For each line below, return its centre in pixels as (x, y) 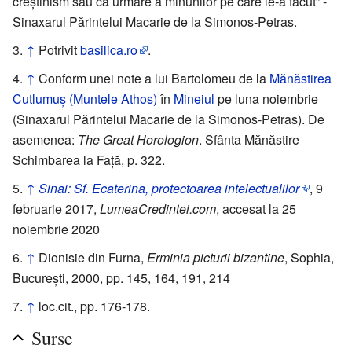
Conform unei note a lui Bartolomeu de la (154, 78)
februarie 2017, (56, 208)
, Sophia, (309, 257)
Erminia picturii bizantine (216, 257)
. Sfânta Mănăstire (249, 139)
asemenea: (45, 139)
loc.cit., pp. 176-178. (94, 306)
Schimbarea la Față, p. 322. (89, 159)
